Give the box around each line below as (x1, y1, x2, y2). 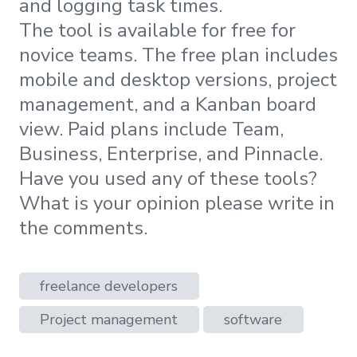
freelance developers (40, 277, 178, 296)
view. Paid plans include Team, (19, 116, 284, 142)
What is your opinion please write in (19, 190, 335, 216)
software (224, 310, 283, 330)
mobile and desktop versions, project (19, 66, 337, 92)
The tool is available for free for (19, 17, 296, 43)
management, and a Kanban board (19, 91, 316, 117)
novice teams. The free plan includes (19, 41, 338, 68)
